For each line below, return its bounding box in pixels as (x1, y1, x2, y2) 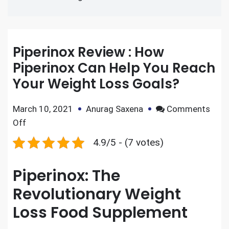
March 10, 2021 (13, 104, 73, 114)
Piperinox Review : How (13, 43, 164, 61)
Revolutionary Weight (13, 184, 181, 205)
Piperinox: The (13, 165, 120, 187)
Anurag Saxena (86, 104, 143, 114)
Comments (167, 104, 210, 114)
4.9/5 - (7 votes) (93, 136, 164, 148)
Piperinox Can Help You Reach (13, 59, 215, 77)
